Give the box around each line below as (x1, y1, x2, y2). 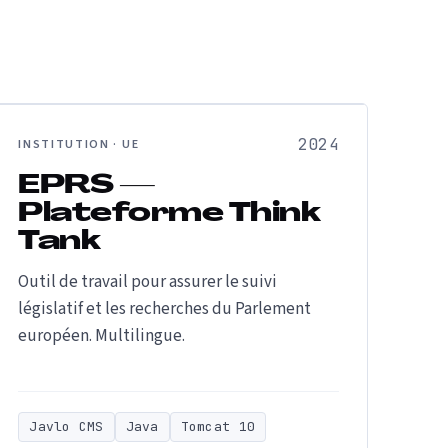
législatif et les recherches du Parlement (18, 297, 312, 321)
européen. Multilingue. (18, 324, 186, 348)
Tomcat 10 (180, 418, 256, 435)
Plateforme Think (18, 201, 320, 228)
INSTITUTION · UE (18, 136, 140, 153)
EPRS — (18, 173, 156, 200)
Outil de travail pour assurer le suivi (18, 270, 278, 294)
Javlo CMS (29, 418, 104, 435)
